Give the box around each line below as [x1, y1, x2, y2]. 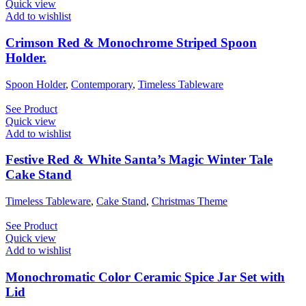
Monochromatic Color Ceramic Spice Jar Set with [5, 269, 285, 284]
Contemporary [71, 78, 133, 90]
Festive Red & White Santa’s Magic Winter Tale [5, 152, 273, 167]
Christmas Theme [152, 195, 227, 207]
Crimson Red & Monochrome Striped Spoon [5, 35, 257, 50]
